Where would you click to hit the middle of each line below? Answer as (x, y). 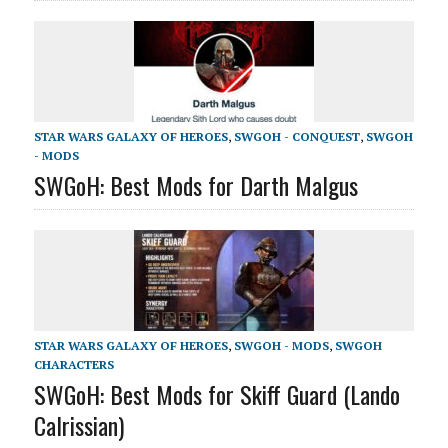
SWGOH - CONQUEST (296, 137)
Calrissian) (78, 425)
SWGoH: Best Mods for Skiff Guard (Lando (216, 394)
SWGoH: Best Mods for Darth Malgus (195, 185)
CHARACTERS (73, 365)
